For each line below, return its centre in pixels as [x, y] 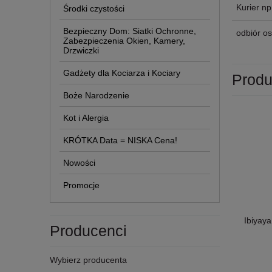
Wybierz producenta [88, 260]
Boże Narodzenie [96, 95]
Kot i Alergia [86, 117]
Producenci [88, 230]
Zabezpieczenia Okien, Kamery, [124, 40]
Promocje [81, 185]
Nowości [79, 162]
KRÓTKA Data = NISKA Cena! [120, 140]
